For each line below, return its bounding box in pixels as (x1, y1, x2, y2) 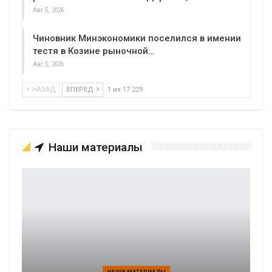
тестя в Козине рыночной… (33, 46, 154, 56)
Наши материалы (46, 140, 143, 154)
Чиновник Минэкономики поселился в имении (33, 33, 241, 44)
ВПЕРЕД (66, 86, 95, 93)
